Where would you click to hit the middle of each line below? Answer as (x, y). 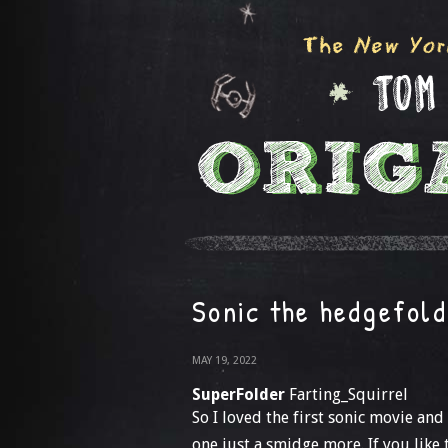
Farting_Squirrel (346, 394)
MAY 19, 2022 (224, 360)
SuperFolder (238, 394)
